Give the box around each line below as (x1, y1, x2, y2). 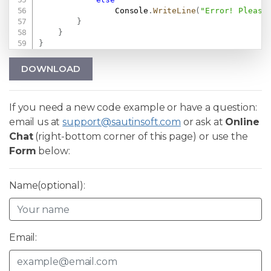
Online (225, 116, 260, 128)
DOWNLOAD (21, 63, 80, 75)
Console (39, 6, 148, 16)
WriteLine (152, 6, 196, 16)
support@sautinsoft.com (62, 116, 181, 128)
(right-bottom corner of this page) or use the (33, 131, 248, 143)
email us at (9, 116, 63, 128)
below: (36, 145, 70, 157)
